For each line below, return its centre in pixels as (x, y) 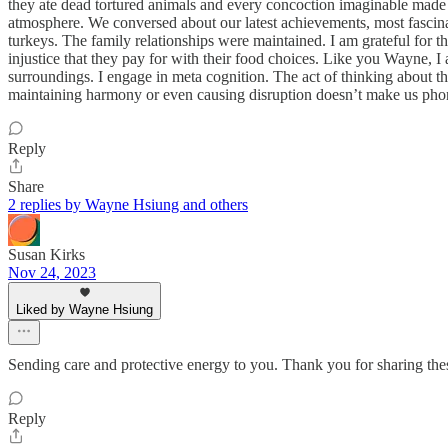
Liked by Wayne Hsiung (84, 309)
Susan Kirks (46, 254)
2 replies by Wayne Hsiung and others (128, 204)
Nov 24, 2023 (52, 272)
